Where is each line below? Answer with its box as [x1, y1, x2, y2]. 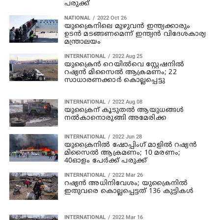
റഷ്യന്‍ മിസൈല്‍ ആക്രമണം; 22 [64, 68, 177, 77]
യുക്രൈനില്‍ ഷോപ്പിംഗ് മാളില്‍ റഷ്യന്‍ [64, 140, 197, 149]
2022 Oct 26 [97, 14, 127, 21]
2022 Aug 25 [112, 53, 142, 59]
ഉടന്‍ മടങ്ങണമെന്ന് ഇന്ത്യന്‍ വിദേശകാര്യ [64, 29, 206, 38]
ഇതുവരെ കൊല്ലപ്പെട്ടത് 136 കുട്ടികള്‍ [64, 187, 194, 195]
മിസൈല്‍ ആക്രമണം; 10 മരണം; [64, 148, 180, 157]
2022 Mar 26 [112, 171, 143, 178]
